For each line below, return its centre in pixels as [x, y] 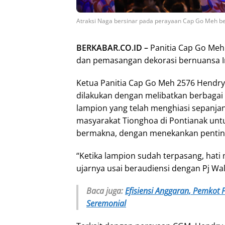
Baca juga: [106, 191]
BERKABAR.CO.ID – [113, 48]
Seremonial [106, 204]
